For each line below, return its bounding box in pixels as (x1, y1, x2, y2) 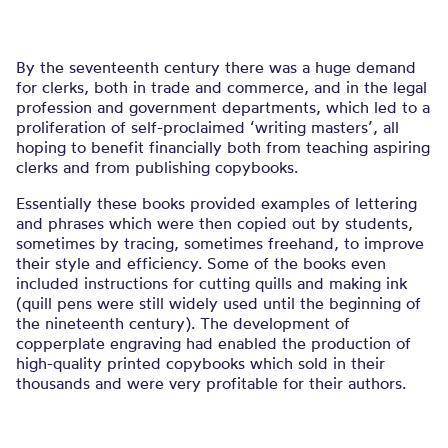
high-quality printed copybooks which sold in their (16, 353, 385, 373)
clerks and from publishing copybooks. (16, 157, 298, 177)
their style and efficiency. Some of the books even (16, 253, 386, 273)
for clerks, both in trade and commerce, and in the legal (16, 77, 427, 97)
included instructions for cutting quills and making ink (16, 273, 407, 293)
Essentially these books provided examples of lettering (16, 193, 417, 213)
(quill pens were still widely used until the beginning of (16, 293, 421, 313)
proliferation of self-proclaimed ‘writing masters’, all (16, 117, 399, 137)
